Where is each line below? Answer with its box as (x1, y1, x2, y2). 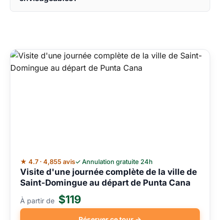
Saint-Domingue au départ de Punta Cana (20, 178, 191, 188)
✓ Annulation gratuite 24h (75, 158, 153, 166)
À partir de (20, 196, 56, 205)
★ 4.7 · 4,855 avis (20, 158, 75, 166)
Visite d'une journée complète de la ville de (20, 167, 197, 177)
